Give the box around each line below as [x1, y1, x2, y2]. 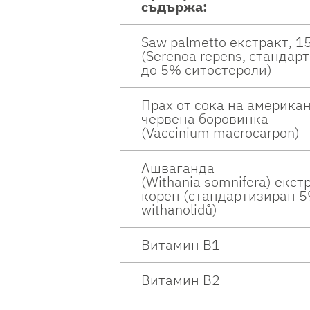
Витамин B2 [141, 271, 220, 290]
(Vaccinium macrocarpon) [141, 123, 300, 143]
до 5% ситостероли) [141, 60, 275, 80]
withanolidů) [141, 200, 221, 219]
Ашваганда [141, 158, 218, 178]
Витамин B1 [141, 235, 220, 255]
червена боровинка [141, 109, 268, 129]
